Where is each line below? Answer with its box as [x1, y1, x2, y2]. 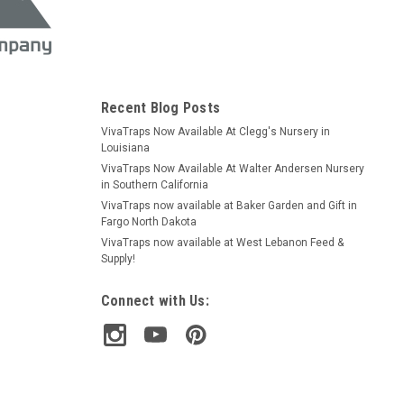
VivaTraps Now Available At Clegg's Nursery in [100, 124, 330, 138]
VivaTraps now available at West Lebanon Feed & [100, 235, 344, 249]
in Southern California [100, 178, 208, 191]
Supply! [100, 252, 135, 265]
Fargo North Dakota [100, 215, 197, 228]
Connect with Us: [100, 291, 209, 309]
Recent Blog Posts [100, 98, 220, 116]
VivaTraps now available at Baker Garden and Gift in [100, 198, 357, 212]
